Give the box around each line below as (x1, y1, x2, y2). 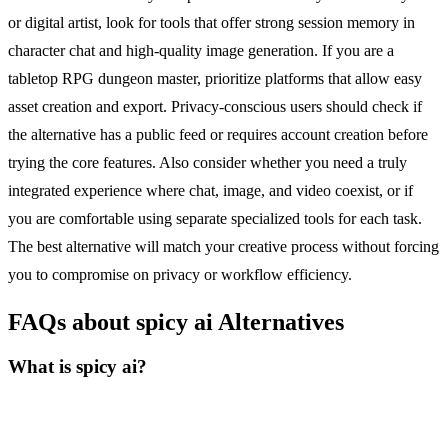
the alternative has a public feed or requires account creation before (8, 126, 428, 144)
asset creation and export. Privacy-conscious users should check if (8, 98, 422, 116)
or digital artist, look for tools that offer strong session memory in (8, 14, 415, 32)
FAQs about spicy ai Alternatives (8, 308, 344, 335)
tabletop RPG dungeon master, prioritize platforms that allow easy (8, 70, 422, 88)
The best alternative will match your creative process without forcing (8, 238, 439, 256)
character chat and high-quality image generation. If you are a (8, 42, 394, 60)
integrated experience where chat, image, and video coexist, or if (8, 182, 413, 200)
